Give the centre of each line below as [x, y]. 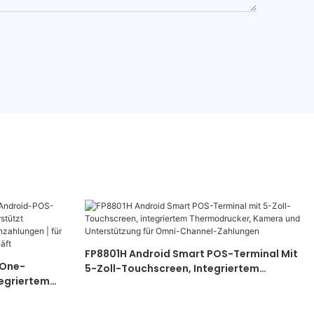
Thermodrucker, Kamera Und [158, 284]
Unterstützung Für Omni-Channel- [173, 298]
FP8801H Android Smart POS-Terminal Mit [191, 254]
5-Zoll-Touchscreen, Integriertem [172, 269]
